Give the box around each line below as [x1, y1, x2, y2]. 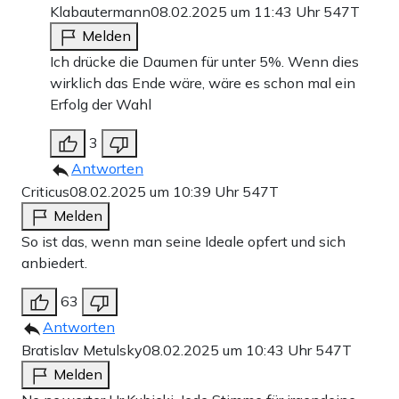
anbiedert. [21, 253, 87, 272]
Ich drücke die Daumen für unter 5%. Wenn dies [50, 52, 359, 70]
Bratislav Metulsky [21, 340, 142, 359]
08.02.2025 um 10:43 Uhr [142, 340, 315, 359]
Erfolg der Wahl [50, 94, 151, 113]
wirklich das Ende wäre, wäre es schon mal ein [50, 73, 355, 92]
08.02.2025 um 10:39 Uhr [69, 182, 242, 200]
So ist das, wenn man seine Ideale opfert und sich [21, 232, 346, 250]
